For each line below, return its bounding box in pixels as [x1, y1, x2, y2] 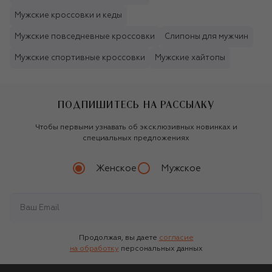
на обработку [69, 245, 119, 253]
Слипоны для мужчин [165, 33, 248, 41]
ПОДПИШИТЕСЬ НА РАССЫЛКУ [58, 100, 214, 110]
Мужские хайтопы [155, 54, 225, 63]
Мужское [160, 163, 201, 173]
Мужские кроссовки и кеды [15, 12, 122, 20]
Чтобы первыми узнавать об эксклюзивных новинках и [35, 124, 237, 132]
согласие [158, 234, 194, 242]
